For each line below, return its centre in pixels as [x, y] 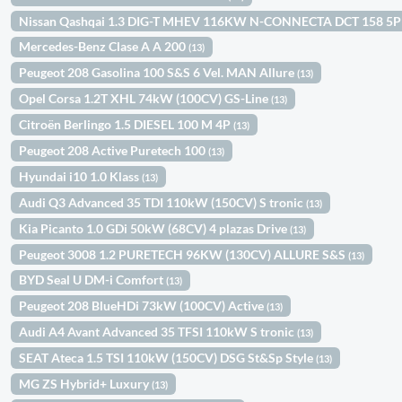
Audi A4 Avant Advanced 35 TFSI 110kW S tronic [158, 332]
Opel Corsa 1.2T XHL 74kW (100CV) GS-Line [145, 99]
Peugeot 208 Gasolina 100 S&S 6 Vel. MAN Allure [158, 73]
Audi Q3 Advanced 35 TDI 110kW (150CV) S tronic [163, 202]
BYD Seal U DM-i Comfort [93, 280]
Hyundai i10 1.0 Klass [81, 176]
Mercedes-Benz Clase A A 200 [104, 47]
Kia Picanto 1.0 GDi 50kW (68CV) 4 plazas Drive [155, 228]
